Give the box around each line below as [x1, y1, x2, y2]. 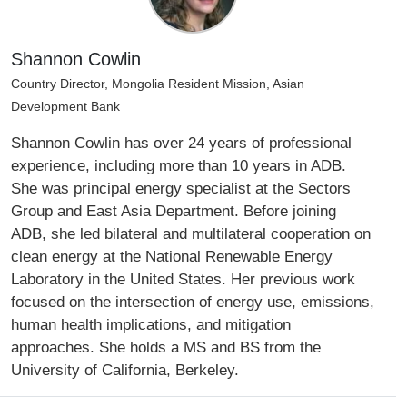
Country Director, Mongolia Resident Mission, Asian [11, 76, 304, 91]
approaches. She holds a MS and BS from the [11, 337, 321, 356]
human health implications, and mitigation [11, 314, 291, 333]
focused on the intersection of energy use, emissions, [11, 292, 374, 311]
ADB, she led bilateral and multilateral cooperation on [11, 223, 371, 243]
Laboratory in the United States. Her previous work [11, 269, 355, 288]
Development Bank [11, 99, 124, 114]
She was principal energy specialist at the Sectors [11, 178, 351, 197]
